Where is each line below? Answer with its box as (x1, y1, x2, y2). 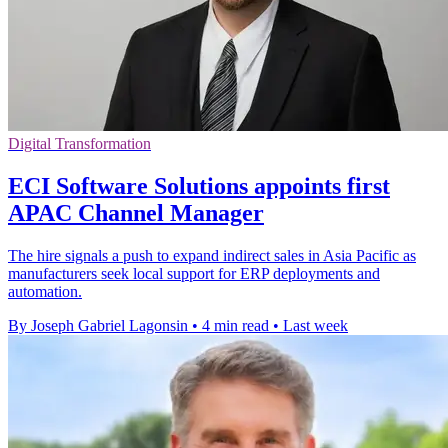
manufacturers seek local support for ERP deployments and (8, 264, 380, 282)
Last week (283, 316, 348, 334)
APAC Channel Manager (8, 199, 264, 226)
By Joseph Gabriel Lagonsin (8, 316, 188, 334)
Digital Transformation (8, 134, 151, 152)
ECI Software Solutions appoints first (8, 172, 390, 199)
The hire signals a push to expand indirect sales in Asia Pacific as (8, 246, 416, 264)
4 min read (202, 316, 269, 334)
